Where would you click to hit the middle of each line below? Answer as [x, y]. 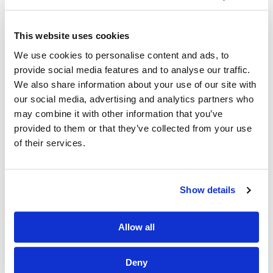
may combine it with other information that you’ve [119, 113]
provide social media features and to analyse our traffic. [132, 69]
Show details [208, 190]
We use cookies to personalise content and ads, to [122, 55]
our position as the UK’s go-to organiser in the [135, 13]
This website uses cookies [72, 36]
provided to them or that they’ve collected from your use [133, 128]
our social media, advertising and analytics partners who [134, 99]
